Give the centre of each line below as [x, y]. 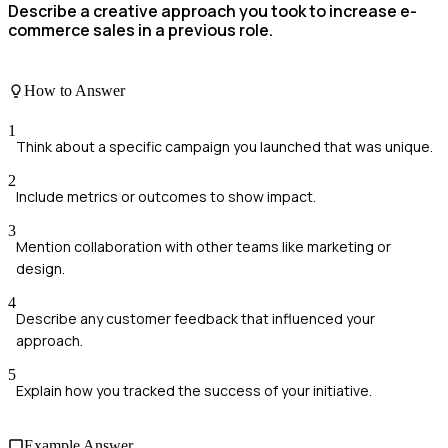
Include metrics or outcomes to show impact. [166, 196]
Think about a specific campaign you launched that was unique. [224, 146]
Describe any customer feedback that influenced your [195, 318]
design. [40, 268]
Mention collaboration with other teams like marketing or [203, 246]
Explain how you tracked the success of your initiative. [194, 390]
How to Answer [74, 91]
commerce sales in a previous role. [140, 29]
